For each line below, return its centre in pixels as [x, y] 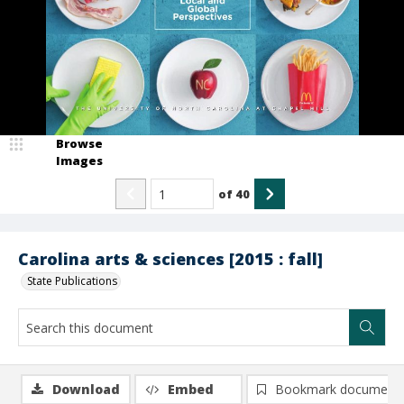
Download [86, 389]
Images [79, 161]
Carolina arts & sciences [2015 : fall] [170, 259]
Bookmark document [337, 389]
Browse [79, 143]
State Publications [72, 281]
